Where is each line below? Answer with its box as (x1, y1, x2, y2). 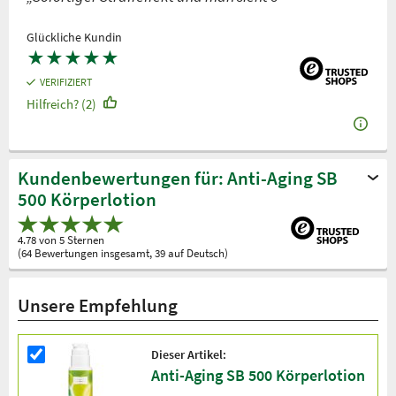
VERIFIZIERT (40, 75, 93, 89)
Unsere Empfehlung (18, 293, 178, 317)
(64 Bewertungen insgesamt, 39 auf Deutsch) (18, 245, 228, 261)
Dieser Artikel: (151, 346, 226, 362)
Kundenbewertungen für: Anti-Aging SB (18, 166, 338, 191)
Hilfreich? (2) (27, 95, 96, 113)
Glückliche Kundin (27, 29, 122, 46)
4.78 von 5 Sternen (18, 232, 104, 247)
